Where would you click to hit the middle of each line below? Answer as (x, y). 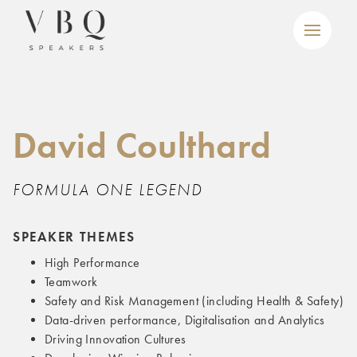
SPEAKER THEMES (74, 237)
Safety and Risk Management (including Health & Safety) (194, 301)
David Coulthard (142, 145)
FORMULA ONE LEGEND (108, 190)
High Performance (92, 263)
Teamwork (71, 282)
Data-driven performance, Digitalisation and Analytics (185, 320)
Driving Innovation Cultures (116, 339)
